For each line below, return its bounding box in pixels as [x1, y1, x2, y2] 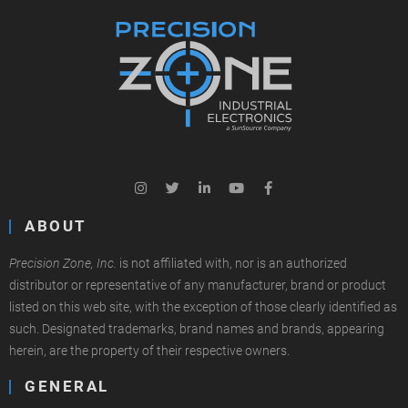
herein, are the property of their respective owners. [9, 343, 290, 359]
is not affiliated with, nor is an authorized [117, 256, 347, 271]
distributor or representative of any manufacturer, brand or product [9, 278, 386, 293]
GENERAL [25, 378, 109, 396]
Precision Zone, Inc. [9, 256, 117, 271]
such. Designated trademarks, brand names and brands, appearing [9, 321, 384, 337]
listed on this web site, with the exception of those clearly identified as [9, 300, 397, 315]
